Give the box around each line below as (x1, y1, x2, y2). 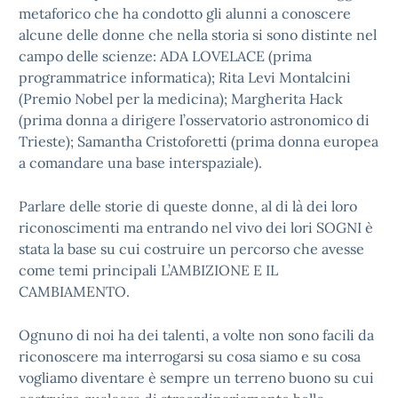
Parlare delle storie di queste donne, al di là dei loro (19, 197, 357, 215)
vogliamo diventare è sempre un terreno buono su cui (19, 369, 374, 386)
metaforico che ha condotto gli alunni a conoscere (19, 4, 351, 22)
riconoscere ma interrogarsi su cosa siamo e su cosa (19, 347, 361, 365)
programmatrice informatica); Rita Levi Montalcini (19, 68, 351, 86)
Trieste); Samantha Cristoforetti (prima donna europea (19, 132, 378, 150)
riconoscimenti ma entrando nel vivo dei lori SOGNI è (19, 219, 373, 236)
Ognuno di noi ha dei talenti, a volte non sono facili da (19, 326, 374, 344)
